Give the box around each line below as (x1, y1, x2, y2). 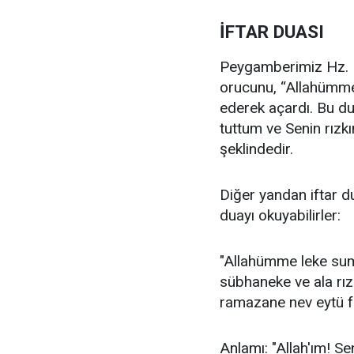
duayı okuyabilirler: (220, 206, 341, 224)
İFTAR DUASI (220, 21, 324, 42)
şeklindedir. (220, 140, 293, 158)
